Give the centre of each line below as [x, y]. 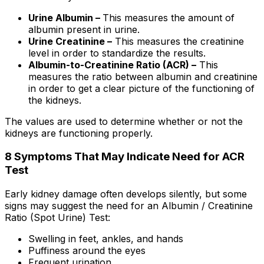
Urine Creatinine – [70, 41]
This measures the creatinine [178, 41]
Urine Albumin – [65, 17]
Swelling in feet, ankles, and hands [106, 239]
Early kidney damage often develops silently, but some [126, 194]
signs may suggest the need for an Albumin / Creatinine [129, 206]
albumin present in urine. [84, 29]
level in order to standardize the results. [117, 53]
